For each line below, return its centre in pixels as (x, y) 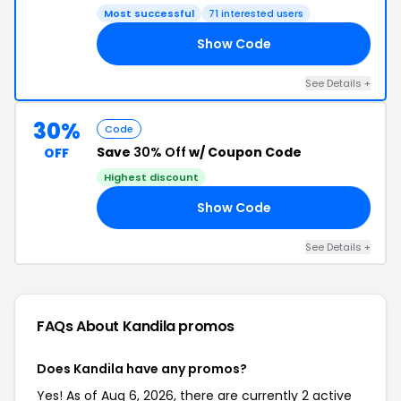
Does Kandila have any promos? (142, 369)
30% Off (160, 152)
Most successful (149, 13)
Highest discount (151, 177)
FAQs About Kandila (108, 326)
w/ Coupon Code (244, 152)
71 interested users (256, 13)
